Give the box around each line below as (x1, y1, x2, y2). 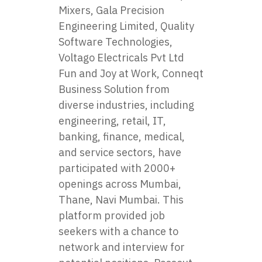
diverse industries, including (58, 98, 194, 112)
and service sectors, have (58, 146, 181, 159)
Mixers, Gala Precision (58, 4, 164, 17)
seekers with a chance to (58, 225, 178, 238)
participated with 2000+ (58, 161, 175, 175)
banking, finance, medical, (58, 130, 185, 143)
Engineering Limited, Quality (58, 19, 194, 33)
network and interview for (58, 240, 185, 254)
